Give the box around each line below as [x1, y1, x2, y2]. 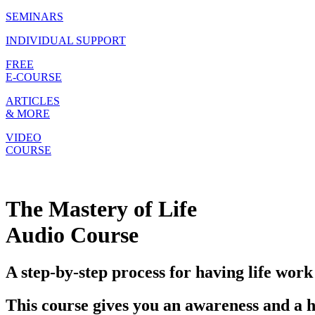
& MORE [6, 108, 50, 120]
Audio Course [6, 221, 139, 247]
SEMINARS [6, 11, 63, 23]
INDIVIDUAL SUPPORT [6, 34, 126, 47]
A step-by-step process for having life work [6, 263, 313, 282]
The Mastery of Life [6, 195, 197, 221]
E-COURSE [6, 71, 62, 84]
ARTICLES [6, 95, 60, 108]
